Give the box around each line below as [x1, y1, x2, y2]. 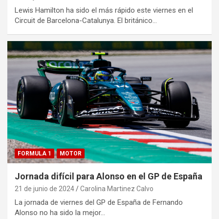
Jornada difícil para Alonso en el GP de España [15, 171, 202, 182]
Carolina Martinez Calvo [80, 185, 153, 193]
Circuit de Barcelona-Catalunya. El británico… [15, 16, 157, 25]
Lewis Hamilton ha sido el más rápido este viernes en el [15, 5, 193, 15]
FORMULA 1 [18, 150, 51, 157]
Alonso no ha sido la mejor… [15, 208, 105, 218]
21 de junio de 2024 [15, 185, 74, 193]
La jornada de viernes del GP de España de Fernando [15, 198, 183, 207]
